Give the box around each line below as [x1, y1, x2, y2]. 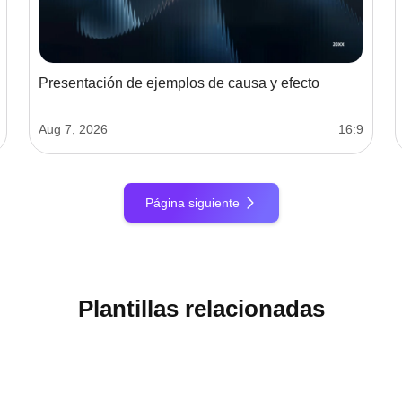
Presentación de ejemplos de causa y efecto [39, 74, 319, 91]
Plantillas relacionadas [77, 294, 325, 322]
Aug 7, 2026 [39, 121, 108, 136]
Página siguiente [144, 195, 240, 210]
